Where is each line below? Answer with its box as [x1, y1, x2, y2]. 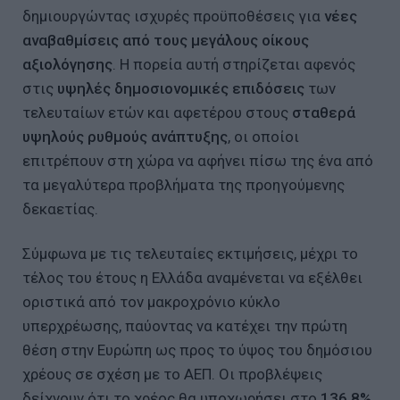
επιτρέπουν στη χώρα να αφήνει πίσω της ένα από [22, 151, 373, 170]
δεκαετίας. [22, 199, 98, 218]
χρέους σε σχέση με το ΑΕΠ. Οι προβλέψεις [22, 364, 322, 383]
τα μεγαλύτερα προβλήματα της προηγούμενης [22, 175, 345, 194]
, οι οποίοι [228, 127, 299, 146]
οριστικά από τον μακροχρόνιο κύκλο [22, 292, 280, 311]
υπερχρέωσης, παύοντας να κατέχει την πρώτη [22, 316, 347, 335]
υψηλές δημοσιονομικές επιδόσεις [57, 79, 304, 97]
